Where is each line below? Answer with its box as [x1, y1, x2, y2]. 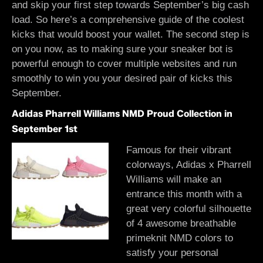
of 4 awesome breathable [126, 218, 236, 229]
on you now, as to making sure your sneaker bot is [12, 43, 233, 55]
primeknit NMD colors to [126, 232, 233, 244]
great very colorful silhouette [126, 203, 251, 214]
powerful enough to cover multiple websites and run [12, 58, 237, 69]
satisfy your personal [126, 247, 218, 258]
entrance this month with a [126, 188, 242, 200]
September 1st [12, 123, 77, 134]
